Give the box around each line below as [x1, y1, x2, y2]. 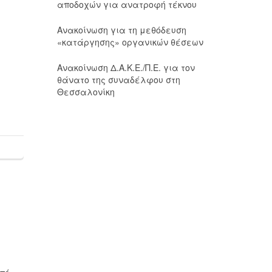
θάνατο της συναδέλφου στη [56, 73, 180, 86]
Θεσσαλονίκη [56, 86, 115, 98]
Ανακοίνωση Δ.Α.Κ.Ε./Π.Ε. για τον [56, 61, 195, 73]
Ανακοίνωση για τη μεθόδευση [56, 24, 186, 36]
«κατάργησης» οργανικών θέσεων [56, 36, 203, 48]
